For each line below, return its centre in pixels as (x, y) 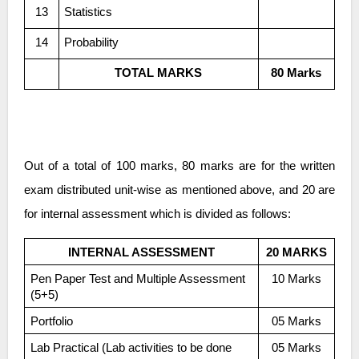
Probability (96, 42)
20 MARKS (300, 252)
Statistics (93, 12)
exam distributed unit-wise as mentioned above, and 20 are (179, 190)
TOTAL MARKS (162, 73)
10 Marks (300, 278)
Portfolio (55, 321)
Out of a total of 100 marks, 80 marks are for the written (179, 165)
